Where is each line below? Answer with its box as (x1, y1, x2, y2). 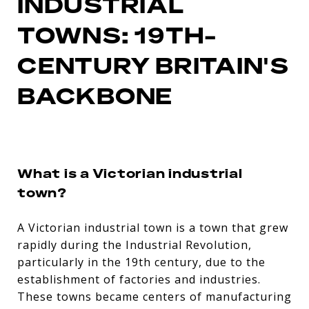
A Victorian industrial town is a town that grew (17, 219, 288, 235)
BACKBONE (17, 81, 172, 111)
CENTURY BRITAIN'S (17, 50, 289, 81)
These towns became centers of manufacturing (17, 288, 292, 304)
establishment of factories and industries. (17, 271, 261, 287)
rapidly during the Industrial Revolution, (17, 237, 252, 252)
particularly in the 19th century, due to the (17, 254, 266, 270)
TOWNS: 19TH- (17, 20, 217, 50)
